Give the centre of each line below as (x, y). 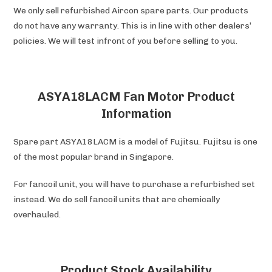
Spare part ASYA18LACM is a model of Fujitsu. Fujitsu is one (136, 141)
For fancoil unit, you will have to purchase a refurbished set (134, 184)
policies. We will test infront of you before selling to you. (126, 41)
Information (136, 113)
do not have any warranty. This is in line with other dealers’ (133, 25)
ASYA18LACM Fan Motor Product (136, 96)
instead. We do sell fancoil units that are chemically (117, 199)
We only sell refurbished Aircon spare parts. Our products (131, 10)
